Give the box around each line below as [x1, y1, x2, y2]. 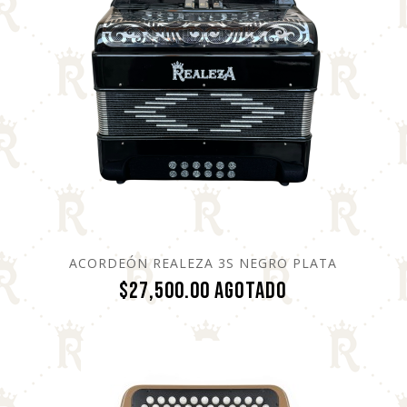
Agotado [214, 276, 288, 305]
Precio [286, 275, 342, 304]
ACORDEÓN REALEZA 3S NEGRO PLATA [69, 253, 338, 272]
